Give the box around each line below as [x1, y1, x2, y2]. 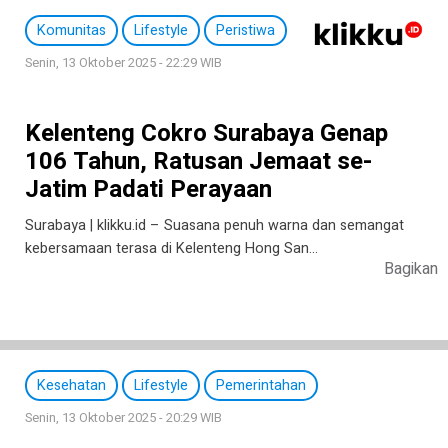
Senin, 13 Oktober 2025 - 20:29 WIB [25, 409, 222, 428]
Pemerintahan [216, 375, 306, 397]
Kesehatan [37, 375, 106, 397]
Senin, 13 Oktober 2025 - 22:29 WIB [25, 54, 222, 73]
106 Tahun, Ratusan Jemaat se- [25, 144, 372, 180]
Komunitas [37, 20, 106, 42]
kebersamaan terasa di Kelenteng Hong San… [25, 238, 318, 260]
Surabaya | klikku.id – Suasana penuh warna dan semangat [25, 215, 404, 237]
